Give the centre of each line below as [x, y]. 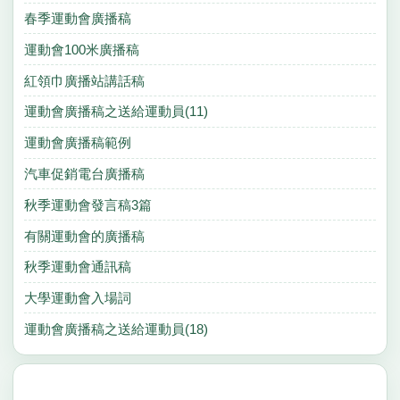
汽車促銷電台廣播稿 [84, 173]
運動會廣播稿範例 [77, 143]
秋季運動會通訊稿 [77, 267]
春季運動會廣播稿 [77, 19]
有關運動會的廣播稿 [84, 236]
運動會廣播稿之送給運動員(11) [116, 112]
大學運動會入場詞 [77, 298]
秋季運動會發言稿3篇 [87, 204]
